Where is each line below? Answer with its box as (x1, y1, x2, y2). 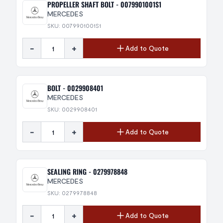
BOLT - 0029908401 (47, 83, 103, 93)
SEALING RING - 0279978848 (47, 166, 127, 177)
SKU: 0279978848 (47, 189, 97, 196)
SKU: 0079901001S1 (47, 22, 101, 29)
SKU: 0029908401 (47, 106, 97, 112)
